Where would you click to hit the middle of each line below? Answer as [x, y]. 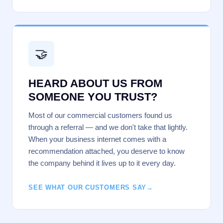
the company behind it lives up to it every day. [102, 163]
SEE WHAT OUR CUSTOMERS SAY [88, 187]
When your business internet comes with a [97, 139]
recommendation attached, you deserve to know [107, 151]
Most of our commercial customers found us [100, 115]
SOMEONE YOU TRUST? [93, 97]
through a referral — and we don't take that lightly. [108, 127]
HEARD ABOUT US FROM [95, 83]
